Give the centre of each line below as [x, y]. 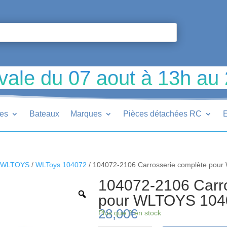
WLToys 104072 [61, 164]
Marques [86, 113]
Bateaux [44, 113]
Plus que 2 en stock [130, 213]
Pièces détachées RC [162, 113]
